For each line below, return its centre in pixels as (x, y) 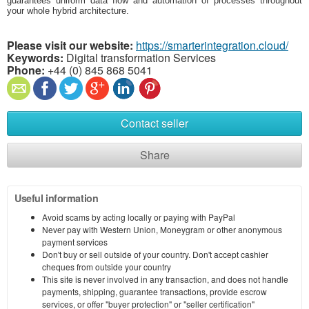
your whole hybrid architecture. (68, 11)
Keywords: (35, 58)
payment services (75, 242)
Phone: (26, 70)
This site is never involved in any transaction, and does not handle (165, 279)
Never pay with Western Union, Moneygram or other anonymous (162, 230)
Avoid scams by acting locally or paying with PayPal (139, 217)
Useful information (57, 198)
